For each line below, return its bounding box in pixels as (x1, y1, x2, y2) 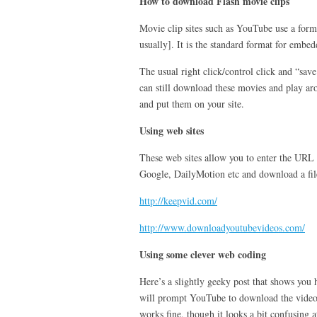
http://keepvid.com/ (139, 194, 217, 207)
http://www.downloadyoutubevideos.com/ (139, 221, 305, 234)
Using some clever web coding (139, 247, 266, 262)
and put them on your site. (139, 97, 244, 110)
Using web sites (139, 123, 204, 138)
